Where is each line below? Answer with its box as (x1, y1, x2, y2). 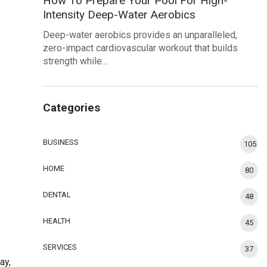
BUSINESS (43, 138, 79, 147)
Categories (43, 101, 101, 115)
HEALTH (43, 216, 71, 226)
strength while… (43, 55, 108, 67)
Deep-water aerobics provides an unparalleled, (43, 29, 238, 41)
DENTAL (43, 190, 72, 200)
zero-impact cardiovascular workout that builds (43, 42, 238, 54)
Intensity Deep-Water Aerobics (43, 8, 196, 22)
